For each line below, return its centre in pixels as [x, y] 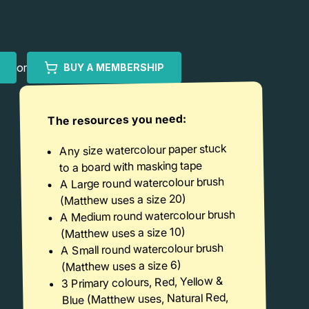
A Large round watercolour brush [142, 182]
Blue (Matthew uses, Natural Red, [145, 298]
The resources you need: [117, 120]
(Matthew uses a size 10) [123, 232]
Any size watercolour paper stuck [142, 149]
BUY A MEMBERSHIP [114, 67]
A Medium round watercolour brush [148, 216]
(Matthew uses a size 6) [121, 266]
